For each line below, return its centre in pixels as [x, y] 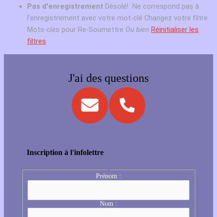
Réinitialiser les [175, 30]
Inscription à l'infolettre [65, 153]
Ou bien [137, 30]
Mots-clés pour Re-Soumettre [75, 30]
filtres [36, 41]
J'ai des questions [108, 78]
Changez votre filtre [176, 18]
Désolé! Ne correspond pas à [152, 7]
